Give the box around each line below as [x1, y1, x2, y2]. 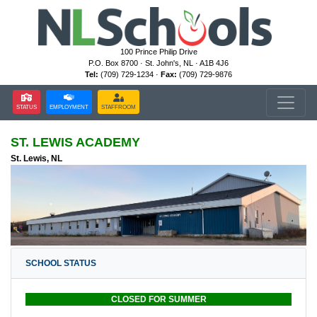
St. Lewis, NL [11, 154, 62, 163]
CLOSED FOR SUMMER [108, 294, 209, 304]
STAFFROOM [101, 103, 136, 110]
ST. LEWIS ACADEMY [11, 135, 140, 149]
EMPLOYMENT [50, 103, 88, 110]
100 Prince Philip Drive [120, 47, 197, 56]
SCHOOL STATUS [25, 258, 96, 268]
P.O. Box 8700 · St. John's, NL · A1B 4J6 [88, 58, 229, 67]
